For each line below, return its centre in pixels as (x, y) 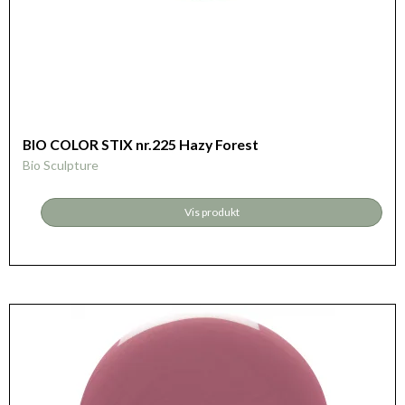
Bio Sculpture (61, 165)
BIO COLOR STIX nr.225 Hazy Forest (141, 144)
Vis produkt (212, 212)
